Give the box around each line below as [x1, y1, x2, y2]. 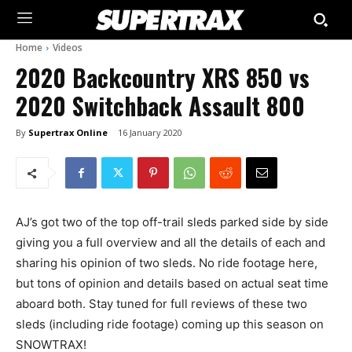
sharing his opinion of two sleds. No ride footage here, [16, 255, 317, 271]
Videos [53, 41, 82, 54]
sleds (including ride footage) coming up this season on [16, 317, 324, 332]
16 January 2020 [118, 126, 182, 139]
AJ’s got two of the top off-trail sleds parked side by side [16, 214, 328, 230]
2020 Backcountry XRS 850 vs [16, 60, 310, 95]
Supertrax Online [28, 126, 108, 138]
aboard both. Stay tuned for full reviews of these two [16, 296, 307, 312]
